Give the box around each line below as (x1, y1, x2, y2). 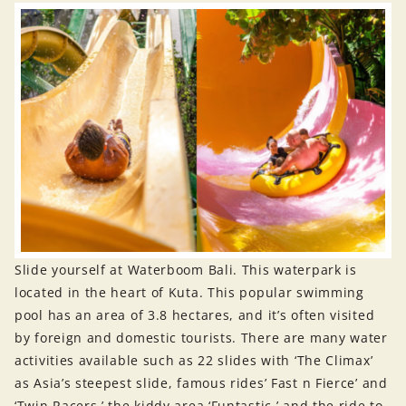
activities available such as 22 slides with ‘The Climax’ (14, 351, 373, 369)
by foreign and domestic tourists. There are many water (14, 328, 388, 346)
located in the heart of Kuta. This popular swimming (14, 283, 364, 301)
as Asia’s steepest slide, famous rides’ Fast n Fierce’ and (14, 373, 388, 391)
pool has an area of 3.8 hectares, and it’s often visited (14, 305, 375, 324)
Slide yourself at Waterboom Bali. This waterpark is (14, 260, 357, 278)
